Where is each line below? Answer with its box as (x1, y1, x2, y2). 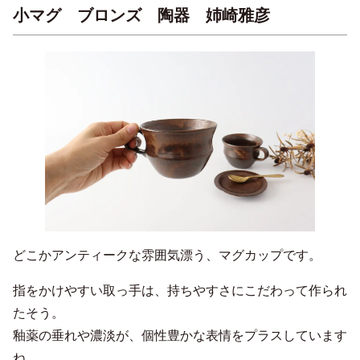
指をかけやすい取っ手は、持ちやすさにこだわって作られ (13, 283, 347, 297)
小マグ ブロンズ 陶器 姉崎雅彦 (13, 6, 270, 24)
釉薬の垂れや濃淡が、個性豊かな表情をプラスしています (13, 328, 347, 342)
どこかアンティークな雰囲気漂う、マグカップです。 (13, 247, 321, 262)
